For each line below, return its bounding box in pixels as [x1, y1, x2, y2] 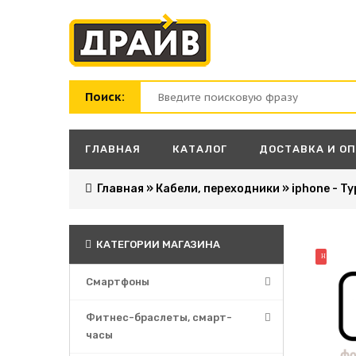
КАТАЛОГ [172, 143, 227, 155]
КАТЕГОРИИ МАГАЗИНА [94, 238, 220, 250]
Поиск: [85, 89, 125, 104]
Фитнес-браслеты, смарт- [86, 311, 232, 323]
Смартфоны [86, 276, 149, 288]
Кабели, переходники [156, 182, 280, 195]
